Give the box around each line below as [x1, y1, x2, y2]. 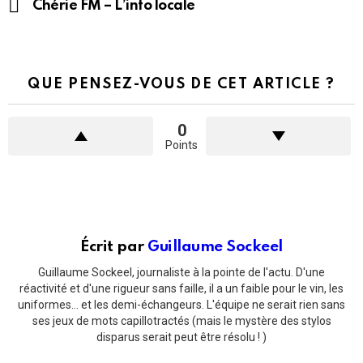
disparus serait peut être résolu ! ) [96, 330, 267, 344]
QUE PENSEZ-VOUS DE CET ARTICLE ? [28, 77, 335, 92]
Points [165, 138, 198, 152]
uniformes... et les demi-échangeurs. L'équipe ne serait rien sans [18, 297, 345, 311]
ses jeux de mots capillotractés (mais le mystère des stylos [32, 314, 331, 327]
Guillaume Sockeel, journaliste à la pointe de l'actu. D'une [38, 265, 325, 279]
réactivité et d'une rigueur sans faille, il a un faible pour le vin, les [19, 281, 344, 295]
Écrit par [80, 239, 148, 255]
